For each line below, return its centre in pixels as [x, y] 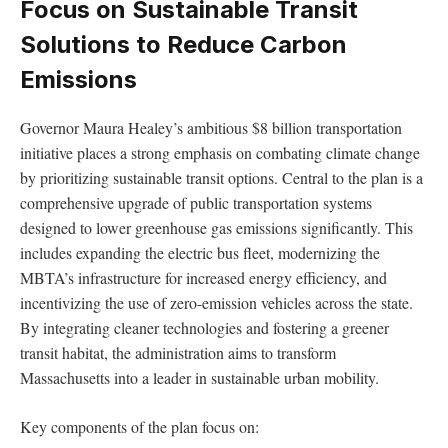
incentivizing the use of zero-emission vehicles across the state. [216, 302]
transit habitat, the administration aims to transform [178, 352]
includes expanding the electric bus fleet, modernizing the [200, 252]
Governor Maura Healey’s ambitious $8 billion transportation [211, 127]
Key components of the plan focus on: [139, 427]
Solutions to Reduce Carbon [183, 44]
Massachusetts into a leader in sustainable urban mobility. [199, 377]
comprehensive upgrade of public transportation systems [196, 202]
